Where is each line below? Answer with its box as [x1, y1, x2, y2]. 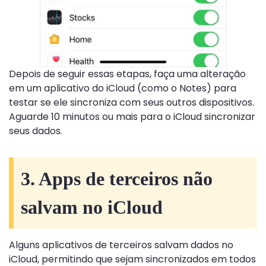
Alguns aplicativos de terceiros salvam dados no [9, 237, 233, 252]
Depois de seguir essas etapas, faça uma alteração [9, 66, 246, 81]
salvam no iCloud [21, 196, 163, 218]
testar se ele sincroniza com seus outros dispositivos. [9, 95, 254, 109]
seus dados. [9, 123, 62, 138]
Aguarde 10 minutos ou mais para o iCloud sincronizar [9, 109, 255, 123]
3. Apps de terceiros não [21, 167, 213, 189]
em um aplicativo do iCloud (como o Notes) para [9, 81, 236, 95]
